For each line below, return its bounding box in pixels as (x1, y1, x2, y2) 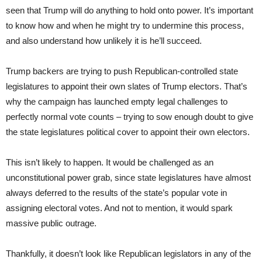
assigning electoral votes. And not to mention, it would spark (6, 202, 233, 213)
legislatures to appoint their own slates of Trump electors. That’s (6, 81, 247, 91)
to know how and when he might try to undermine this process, (6, 20, 244, 30)
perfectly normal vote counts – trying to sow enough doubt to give (6, 111, 253, 122)
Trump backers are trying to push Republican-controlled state (6, 65, 238, 76)
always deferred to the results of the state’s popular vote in (6, 187, 227, 198)
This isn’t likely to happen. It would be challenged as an (6, 157, 213, 167)
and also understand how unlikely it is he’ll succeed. (6, 35, 204, 46)
